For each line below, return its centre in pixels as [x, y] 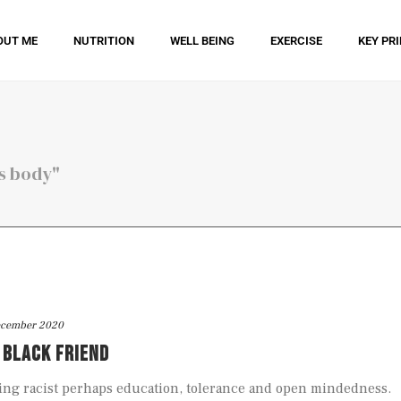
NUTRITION [104, 40]
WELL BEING [203, 40]
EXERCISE [297, 40]
